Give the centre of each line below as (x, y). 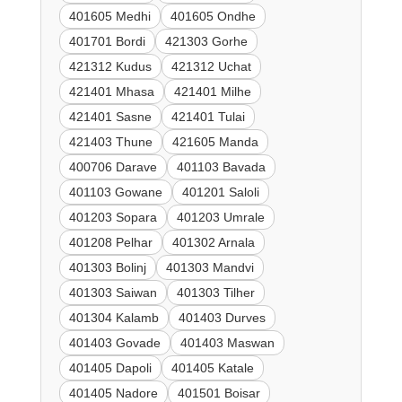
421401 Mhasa (111, 92)
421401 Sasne (110, 117)
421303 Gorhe (206, 42)
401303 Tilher (215, 293)
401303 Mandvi (210, 268)
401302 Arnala (213, 243)
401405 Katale (212, 368)
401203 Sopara (113, 218)
